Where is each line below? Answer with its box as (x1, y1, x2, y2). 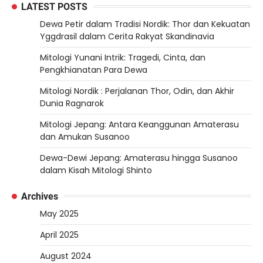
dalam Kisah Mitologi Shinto (40, 164, 152, 176)
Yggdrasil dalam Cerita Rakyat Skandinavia (40, 30, 214, 42)
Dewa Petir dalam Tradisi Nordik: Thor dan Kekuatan (40, 18, 250, 30)
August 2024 (40, 249, 92, 262)
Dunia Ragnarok (40, 97, 104, 109)
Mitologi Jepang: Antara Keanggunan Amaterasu (40, 118, 239, 130)
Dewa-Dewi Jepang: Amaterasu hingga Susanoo (40, 151, 238, 164)
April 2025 (40, 228, 79, 241)
